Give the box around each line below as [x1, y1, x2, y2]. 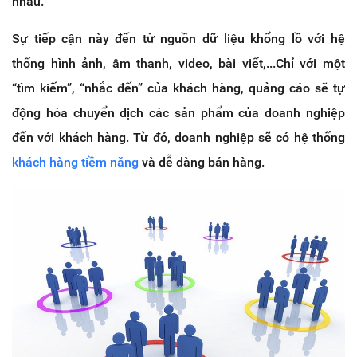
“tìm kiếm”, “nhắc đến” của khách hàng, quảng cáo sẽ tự [12, 80, 345, 96]
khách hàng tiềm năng [12, 154, 139, 170]
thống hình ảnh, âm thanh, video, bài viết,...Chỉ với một [12, 55, 345, 71]
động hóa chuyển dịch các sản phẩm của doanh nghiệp [12, 104, 345, 120]
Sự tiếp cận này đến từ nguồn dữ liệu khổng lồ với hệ [12, 30, 345, 46]
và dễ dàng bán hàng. [139, 154, 265, 170]
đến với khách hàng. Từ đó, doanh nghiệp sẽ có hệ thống [12, 129, 345, 145]
